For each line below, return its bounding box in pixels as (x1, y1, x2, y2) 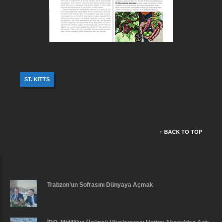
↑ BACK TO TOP (160, 129, 202, 135)
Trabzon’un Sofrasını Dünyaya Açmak (47, 181, 153, 188)
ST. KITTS (24, 76, 50, 82)
